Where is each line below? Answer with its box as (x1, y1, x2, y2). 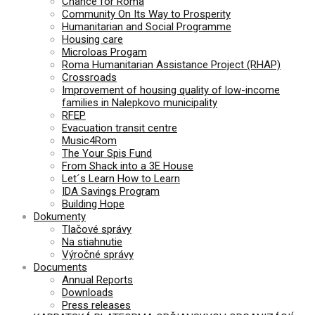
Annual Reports (62, 273, 133, 286)
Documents (34, 260, 87, 274)
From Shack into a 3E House (62, 159, 193, 172)
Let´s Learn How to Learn (62, 172, 180, 185)
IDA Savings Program (62, 184, 160, 198)
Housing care (62, 32, 123, 46)
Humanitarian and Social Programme (62, 20, 231, 33)
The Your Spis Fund (62, 146, 152, 160)
